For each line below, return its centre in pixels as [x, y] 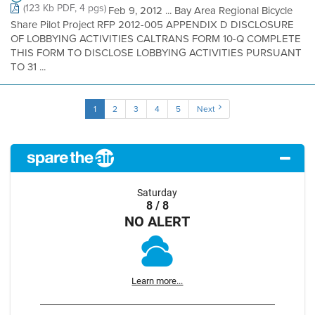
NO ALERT [157, 221]
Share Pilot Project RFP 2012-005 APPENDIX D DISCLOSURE [152, 25]
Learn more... [157, 281]
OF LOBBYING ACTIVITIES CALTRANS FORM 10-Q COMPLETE [156, 39]
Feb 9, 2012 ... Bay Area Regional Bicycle [200, 11]
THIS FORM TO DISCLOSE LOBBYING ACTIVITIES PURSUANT [156, 53]
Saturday [157, 193]
